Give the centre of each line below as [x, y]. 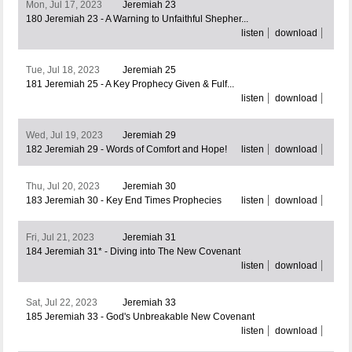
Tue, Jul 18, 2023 [62, 70]
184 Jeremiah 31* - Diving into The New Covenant [133, 252]
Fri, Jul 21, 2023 [60, 238]
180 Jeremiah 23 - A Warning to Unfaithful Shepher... [137, 19]
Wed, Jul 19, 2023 [64, 136]
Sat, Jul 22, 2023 [61, 303]
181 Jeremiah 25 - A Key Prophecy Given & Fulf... [130, 84]
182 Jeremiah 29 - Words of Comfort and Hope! [126, 150]
